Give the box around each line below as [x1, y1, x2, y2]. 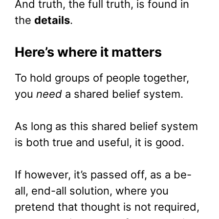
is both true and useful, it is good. [15, 136, 184, 149]
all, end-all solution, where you [15, 184, 169, 197]
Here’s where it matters [15, 44, 162, 61]
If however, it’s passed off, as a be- [15, 168, 192, 181]
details [34, 14, 70, 27]
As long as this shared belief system [15, 120, 198, 133]
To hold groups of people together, [15, 71, 189, 85]
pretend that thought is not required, [15, 200, 199, 214]
